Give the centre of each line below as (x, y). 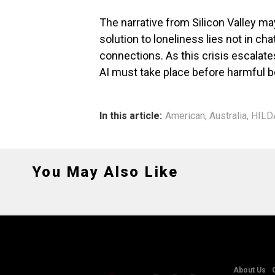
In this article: (131, 116)
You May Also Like (105, 172)
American (185, 116)
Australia (228, 116)
